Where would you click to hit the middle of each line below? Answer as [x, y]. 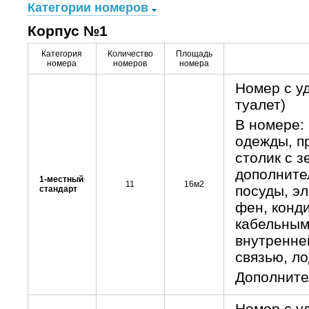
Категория [62, 54]
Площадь [194, 54]
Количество [130, 54]
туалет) [260, 104]
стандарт [58, 189]
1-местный [61, 179]
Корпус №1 [67, 31]
